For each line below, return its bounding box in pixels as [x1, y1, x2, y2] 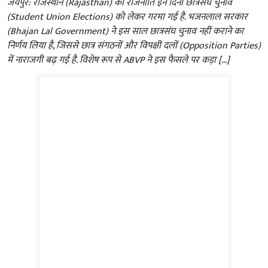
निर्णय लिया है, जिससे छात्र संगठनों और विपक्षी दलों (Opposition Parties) [7, 37, 261, 54]
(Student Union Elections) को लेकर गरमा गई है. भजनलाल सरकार [7, 8, 248, 25]
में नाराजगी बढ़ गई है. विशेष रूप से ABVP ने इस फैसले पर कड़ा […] [7, 51, 230, 68]
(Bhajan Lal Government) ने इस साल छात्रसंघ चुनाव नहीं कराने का [7, 23, 243, 39]
